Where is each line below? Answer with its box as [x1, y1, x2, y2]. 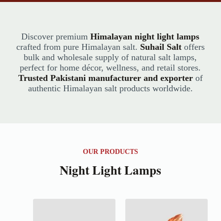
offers [181, 42, 205, 52]
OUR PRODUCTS [82, 148, 138, 155]
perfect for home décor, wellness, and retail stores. [20, 63, 201, 73]
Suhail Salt [140, 42, 182, 52]
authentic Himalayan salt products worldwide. [28, 83, 193, 93]
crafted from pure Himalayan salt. [16, 42, 140, 52]
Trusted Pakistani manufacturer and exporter [18, 73, 193, 83]
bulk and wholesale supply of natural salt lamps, [24, 52, 197, 62]
